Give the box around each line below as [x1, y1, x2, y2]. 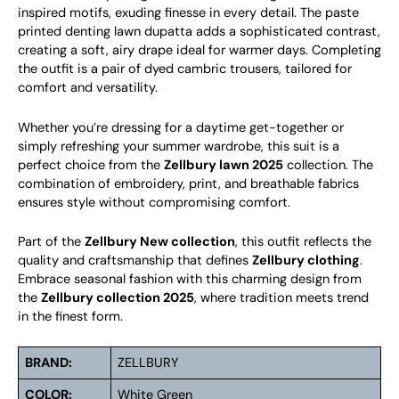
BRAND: [25, 354, 73, 372]
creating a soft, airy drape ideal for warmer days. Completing [18, 42, 381, 60]
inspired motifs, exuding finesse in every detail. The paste [18, 4, 359, 22]
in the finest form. [18, 308, 123, 326]
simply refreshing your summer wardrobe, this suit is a [18, 137, 339, 155]
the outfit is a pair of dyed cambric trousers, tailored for [18, 61, 352, 78]
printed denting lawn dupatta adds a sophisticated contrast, [18, 23, 380, 41]
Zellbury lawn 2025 [164, 156, 283, 174]
